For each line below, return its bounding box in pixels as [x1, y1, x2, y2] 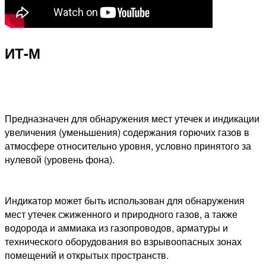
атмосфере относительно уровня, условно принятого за [5, 138, 251, 153]
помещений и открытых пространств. [5, 248, 169, 262]
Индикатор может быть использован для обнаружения [5, 193, 245, 207]
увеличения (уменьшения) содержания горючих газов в [5, 125, 249, 139]
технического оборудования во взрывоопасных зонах [5, 234, 242, 248]
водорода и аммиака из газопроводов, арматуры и [5, 220, 228, 235]
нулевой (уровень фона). [5, 152, 115, 166]
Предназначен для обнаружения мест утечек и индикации [5, 111, 259, 125]
